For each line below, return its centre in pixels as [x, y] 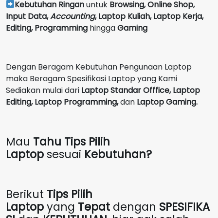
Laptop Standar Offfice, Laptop [141, 90]
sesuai [64, 154]
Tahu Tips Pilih [70, 141]
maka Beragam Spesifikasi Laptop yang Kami [91, 78]
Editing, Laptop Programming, [63, 102]
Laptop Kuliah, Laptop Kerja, [151, 16]
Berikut [26, 194]
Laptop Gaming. [166, 102]
